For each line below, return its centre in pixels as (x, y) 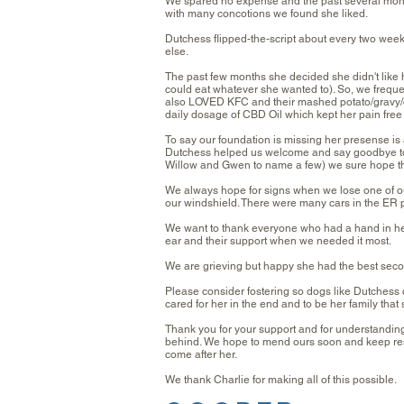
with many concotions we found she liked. (266, 14)
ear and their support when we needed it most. (278, 241)
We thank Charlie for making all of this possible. (281, 380)
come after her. (201, 354)
